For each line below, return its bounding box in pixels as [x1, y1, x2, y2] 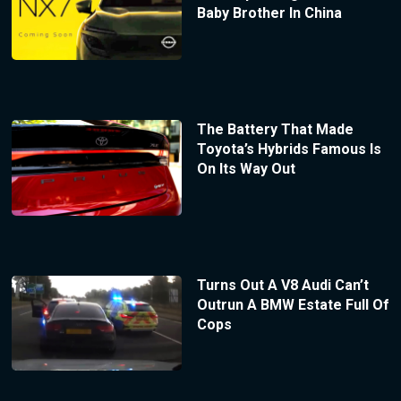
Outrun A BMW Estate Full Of [196, 295, 389, 313]
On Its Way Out [196, 159, 295, 177]
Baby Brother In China [196, 4, 342, 22]
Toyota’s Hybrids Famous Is [196, 140, 381, 158]
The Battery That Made [196, 120, 354, 138]
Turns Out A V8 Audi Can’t [196, 276, 369, 294]
